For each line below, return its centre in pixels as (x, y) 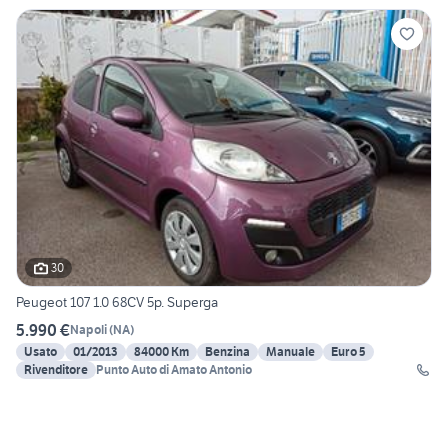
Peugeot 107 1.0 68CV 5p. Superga (117, 301)
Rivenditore (56, 369)
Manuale (290, 351)
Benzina (227, 351)
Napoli (88, 330)
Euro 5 (348, 351)
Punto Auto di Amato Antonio (174, 369)
